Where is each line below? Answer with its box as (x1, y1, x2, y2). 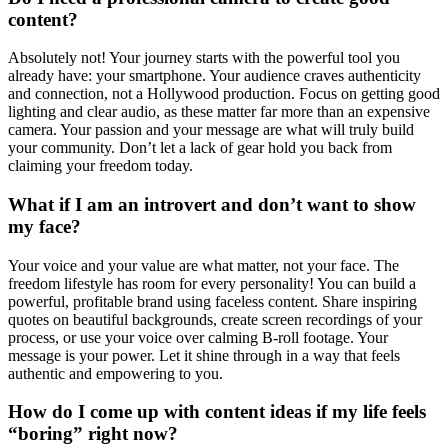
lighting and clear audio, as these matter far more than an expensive (8, 103, 430, 121)
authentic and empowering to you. (8, 364, 223, 382)
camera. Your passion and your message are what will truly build (8, 121, 414, 139)
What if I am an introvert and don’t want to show (8, 194, 416, 216)
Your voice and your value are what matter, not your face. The (8, 256, 399, 274)
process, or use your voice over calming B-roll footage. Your (8, 328, 388, 346)
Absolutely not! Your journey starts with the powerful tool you (8, 49, 400, 67)
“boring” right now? (8, 423, 178, 445)
